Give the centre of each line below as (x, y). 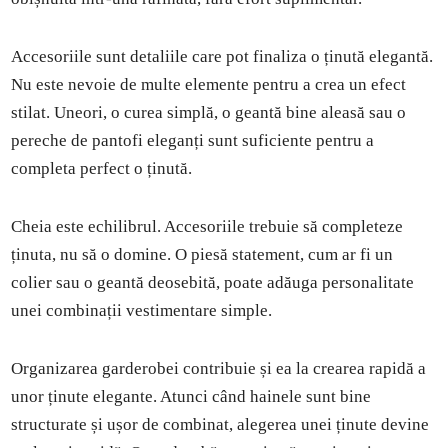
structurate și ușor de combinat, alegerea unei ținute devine (220, 424)
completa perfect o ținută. (102, 168)
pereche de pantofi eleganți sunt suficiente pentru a (193, 140)
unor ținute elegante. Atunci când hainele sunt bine (191, 396)
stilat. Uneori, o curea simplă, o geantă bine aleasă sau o (209, 112)
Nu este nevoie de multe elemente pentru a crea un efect (209, 84)
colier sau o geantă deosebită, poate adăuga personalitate (213, 282)
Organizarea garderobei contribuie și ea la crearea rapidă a (219, 368)
